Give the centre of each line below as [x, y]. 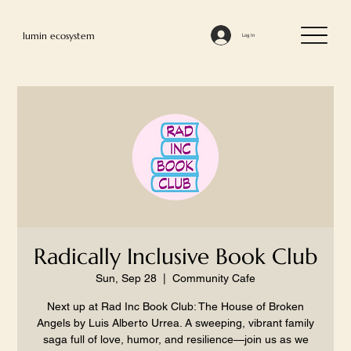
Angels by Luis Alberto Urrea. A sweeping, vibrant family [175, 323]
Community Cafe [214, 278]
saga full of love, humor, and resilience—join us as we [175, 339]
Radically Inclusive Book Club [175, 257]
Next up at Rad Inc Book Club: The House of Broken [175, 306]
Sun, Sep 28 [126, 278]
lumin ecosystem [58, 35]
